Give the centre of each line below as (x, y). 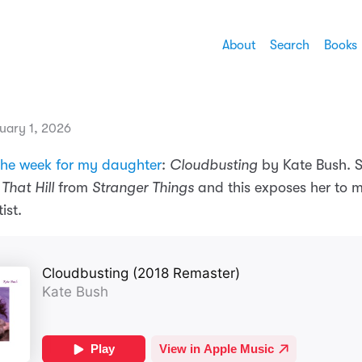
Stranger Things (143, 188)
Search (290, 46)
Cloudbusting (214, 165)
